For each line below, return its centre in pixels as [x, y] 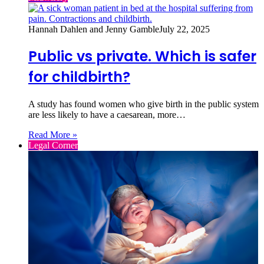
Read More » [53, 135]
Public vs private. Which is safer [142, 57]
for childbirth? [79, 77]
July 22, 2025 [184, 29]
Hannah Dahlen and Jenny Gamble [94, 29]
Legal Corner [53, 146]
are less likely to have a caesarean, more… [107, 115]
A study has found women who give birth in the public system [143, 104]
